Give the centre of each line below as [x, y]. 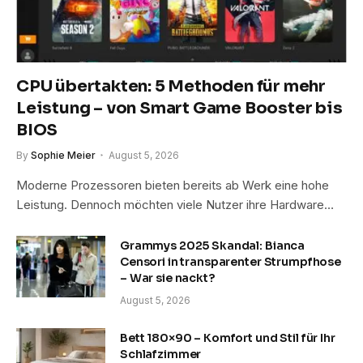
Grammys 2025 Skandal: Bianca [213, 245]
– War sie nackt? [167, 278]
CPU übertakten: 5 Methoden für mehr [171, 86]
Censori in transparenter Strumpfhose [231, 261]
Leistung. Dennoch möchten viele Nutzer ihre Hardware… [175, 204]
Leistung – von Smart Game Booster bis [179, 108]
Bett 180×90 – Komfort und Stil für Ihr [228, 337]
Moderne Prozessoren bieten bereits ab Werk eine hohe [173, 185]
